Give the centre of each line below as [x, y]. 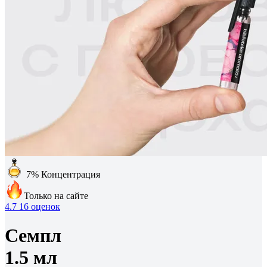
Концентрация [71, 174]
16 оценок [40, 207]
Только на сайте [56, 196]
